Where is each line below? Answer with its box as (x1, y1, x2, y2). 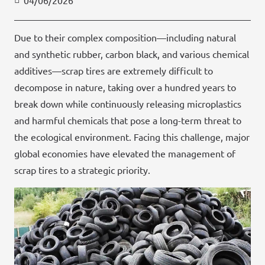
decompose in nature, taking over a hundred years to (14, 81, 236, 93)
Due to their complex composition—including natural (14, 31, 236, 44)
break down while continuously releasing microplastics (14, 98, 241, 110)
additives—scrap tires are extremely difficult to (14, 64, 213, 77)
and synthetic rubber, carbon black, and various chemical (14, 48, 249, 60)
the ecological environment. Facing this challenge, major (14, 131, 250, 143)
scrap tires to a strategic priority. (14, 164, 150, 176)
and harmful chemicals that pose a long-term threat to (14, 114, 241, 127)
